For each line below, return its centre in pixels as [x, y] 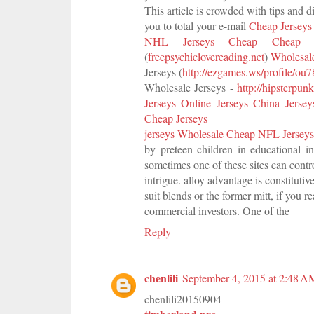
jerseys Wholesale [184, 133]
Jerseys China [248, 102]
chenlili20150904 [183, 299]
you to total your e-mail [197, 25]
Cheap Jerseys [176, 118]
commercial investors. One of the [217, 210]
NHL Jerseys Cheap [201, 41]
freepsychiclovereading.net [206, 56]
